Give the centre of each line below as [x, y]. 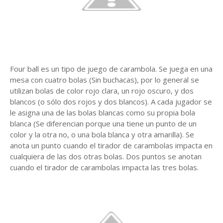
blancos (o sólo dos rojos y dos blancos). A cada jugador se [111, 102]
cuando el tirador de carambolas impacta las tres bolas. [104, 167]
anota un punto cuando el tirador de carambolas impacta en [111, 146]
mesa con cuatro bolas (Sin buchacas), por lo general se [105, 80]
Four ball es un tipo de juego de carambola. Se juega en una [111, 69]
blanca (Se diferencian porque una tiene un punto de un [103, 124]
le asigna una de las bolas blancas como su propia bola [103, 113]
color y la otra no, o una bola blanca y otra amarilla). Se [102, 135]
